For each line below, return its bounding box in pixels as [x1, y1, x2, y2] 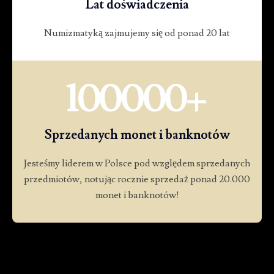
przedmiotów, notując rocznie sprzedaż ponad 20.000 [24, 172, 250, 185]
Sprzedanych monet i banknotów [44, 126, 230, 143]
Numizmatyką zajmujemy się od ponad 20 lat [44, 26, 230, 39]
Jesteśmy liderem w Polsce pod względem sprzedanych [24, 157, 250, 169]
